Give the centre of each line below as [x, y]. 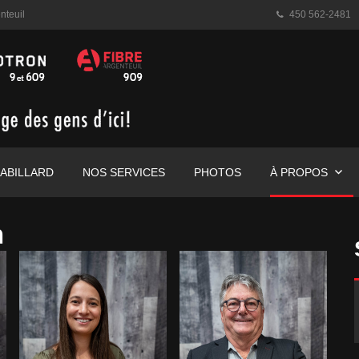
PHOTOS [218, 172]
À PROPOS [299, 172]
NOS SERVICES [124, 172]
